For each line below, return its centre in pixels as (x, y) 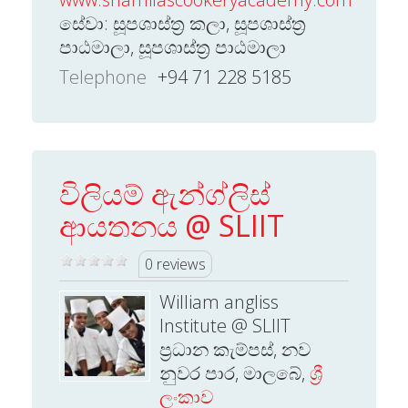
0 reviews (175, 264)
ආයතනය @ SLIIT (172, 225)
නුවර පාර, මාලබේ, (235, 373)
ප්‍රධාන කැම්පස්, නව (235, 349)
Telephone (103, 77)
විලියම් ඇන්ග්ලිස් (165, 194)
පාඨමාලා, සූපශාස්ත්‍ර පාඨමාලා (173, 47)
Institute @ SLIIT (225, 326)
